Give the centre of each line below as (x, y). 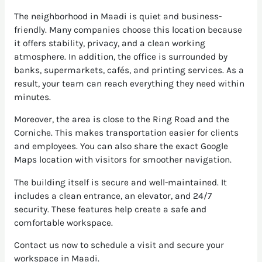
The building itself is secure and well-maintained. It (120, 182)
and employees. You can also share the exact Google (121, 146)
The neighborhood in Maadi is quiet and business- (118, 16)
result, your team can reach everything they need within (129, 83)
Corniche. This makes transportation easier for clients (126, 133)
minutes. (32, 97)
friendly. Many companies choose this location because (128, 30)
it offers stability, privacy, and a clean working (109, 43)
